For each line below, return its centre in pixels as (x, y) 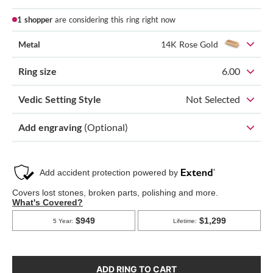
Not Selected (213, 99)
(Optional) (106, 127)
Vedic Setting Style (60, 99)
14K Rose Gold (190, 44)
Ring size (37, 71)
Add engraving (51, 127)
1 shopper (35, 19)
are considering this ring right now (114, 19)
